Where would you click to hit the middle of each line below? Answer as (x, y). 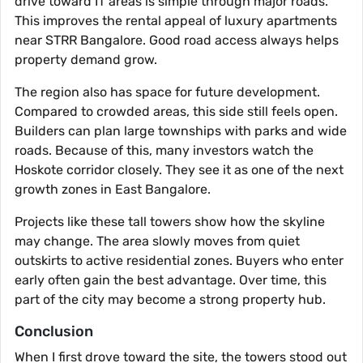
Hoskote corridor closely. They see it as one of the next (179, 170)
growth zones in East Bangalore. (113, 190)
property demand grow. (86, 60)
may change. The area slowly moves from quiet (157, 241)
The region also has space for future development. (167, 92)
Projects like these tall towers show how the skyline (170, 222)
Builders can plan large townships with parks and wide (181, 131)
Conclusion (54, 332)
